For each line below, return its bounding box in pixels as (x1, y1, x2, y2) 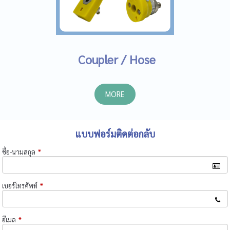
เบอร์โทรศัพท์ (2, 181, 38, 190)
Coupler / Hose (74, 51, 156, 67)
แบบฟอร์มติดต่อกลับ (75, 128, 155, 140)
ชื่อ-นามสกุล (2, 147, 36, 157)
